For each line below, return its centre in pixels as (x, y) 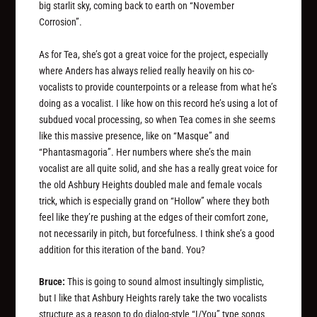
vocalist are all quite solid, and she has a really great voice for (158, 168)
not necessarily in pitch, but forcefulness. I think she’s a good (157, 233)
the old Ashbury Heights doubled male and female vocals (151, 184)
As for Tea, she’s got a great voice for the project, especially (154, 54)
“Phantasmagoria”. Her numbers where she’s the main (145, 152)
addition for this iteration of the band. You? (122, 249)
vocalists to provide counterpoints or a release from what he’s (158, 87)
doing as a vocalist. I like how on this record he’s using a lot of (158, 103)
